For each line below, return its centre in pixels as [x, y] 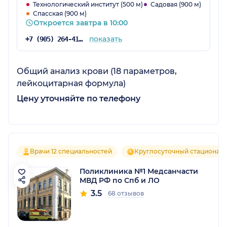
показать [105, 39]
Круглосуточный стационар [179, 151]
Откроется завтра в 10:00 [81, 23]
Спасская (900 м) [60, 13]
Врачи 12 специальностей [71, 151]
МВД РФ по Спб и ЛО [120, 180]
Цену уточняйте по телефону [79, 98]
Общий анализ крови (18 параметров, [97, 71]
